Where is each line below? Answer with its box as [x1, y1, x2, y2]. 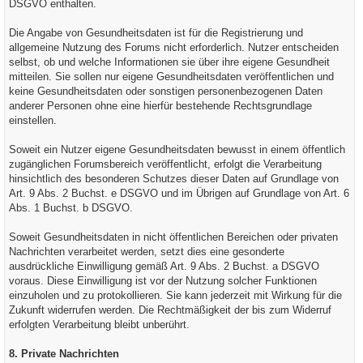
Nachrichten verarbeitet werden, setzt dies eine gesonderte [9, 246, 284, 258]
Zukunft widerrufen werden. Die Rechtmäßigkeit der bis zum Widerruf [9, 304, 331, 316]
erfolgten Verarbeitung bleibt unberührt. [9, 318, 190, 331]
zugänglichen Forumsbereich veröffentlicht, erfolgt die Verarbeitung [9, 158, 322, 170]
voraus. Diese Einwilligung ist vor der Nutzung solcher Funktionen [9, 275, 317, 287]
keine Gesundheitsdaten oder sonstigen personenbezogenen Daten [9, 85, 322, 97]
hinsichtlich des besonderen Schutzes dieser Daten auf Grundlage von [9, 173, 339, 185]
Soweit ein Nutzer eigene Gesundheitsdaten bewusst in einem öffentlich [9, 143, 345, 156]
